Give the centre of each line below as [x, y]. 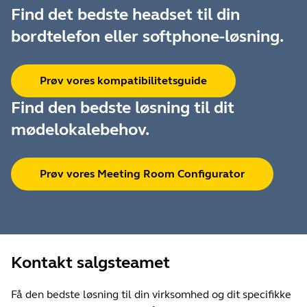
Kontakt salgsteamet [90, 263]
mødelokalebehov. [80, 130]
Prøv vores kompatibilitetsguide [123, 81]
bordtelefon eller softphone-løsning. [147, 37]
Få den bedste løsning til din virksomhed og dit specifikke [151, 294]
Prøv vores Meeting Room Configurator [142, 174]
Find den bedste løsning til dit [123, 108]
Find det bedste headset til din [125, 15]
